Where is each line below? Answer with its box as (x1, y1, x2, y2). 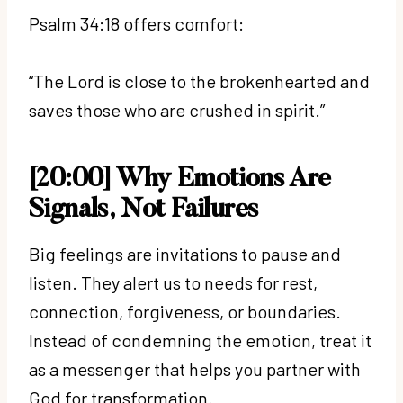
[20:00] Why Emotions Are (29, 166, 331, 193)
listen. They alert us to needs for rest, (29, 271, 318, 293)
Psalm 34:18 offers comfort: (29, 12, 247, 34)
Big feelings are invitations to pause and (29, 242, 341, 264)
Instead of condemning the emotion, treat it (29, 328, 372, 351)
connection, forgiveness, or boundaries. (29, 300, 341, 322)
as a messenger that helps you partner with (29, 357, 361, 380)
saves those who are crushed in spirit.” (29, 98, 328, 121)
